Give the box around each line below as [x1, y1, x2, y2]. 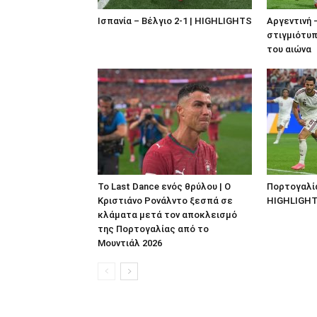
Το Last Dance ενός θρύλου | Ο [98, 180, 231, 192]
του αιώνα [267, 43, 311, 54]
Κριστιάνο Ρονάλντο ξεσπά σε [98, 195, 233, 206]
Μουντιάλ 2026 [98, 237, 162, 248]
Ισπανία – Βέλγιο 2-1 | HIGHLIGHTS [98, 15, 252, 26]
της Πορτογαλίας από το [98, 223, 209, 234]
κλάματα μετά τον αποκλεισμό [98, 209, 237, 220]
